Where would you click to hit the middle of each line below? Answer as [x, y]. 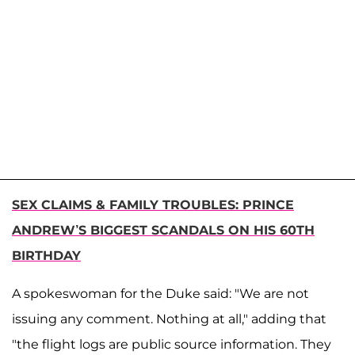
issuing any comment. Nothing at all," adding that [169, 319]
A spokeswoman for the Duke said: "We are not [160, 293]
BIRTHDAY [46, 255]
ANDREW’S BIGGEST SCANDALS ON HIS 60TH [163, 230]
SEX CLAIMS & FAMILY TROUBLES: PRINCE [153, 204]
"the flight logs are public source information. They [172, 344]
